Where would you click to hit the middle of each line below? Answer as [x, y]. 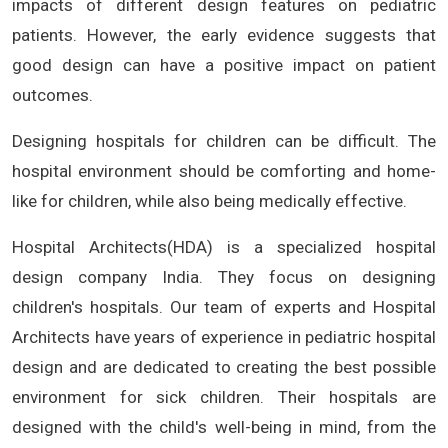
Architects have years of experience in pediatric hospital [224, 336]
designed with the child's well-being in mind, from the [224, 426]
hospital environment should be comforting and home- [224, 170]
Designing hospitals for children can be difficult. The [224, 140]
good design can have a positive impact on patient [224, 64]
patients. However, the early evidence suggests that [224, 34]
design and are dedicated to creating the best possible [224, 366]
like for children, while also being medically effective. [209, 200]
